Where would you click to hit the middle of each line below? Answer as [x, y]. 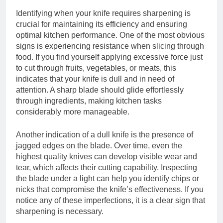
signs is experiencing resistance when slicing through [110, 46]
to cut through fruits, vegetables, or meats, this [96, 68]
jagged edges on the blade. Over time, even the [99, 145]
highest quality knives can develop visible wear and [107, 156]
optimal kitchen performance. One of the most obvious [110, 35]
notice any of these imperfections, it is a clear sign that [111, 200]
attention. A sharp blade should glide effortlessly [100, 90]
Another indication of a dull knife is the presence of [105, 134]
